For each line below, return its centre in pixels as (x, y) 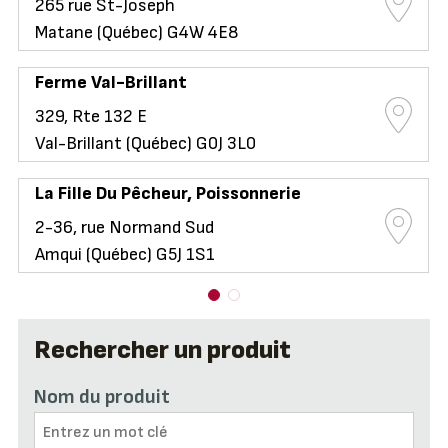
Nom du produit (101, 397)
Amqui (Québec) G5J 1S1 (124, 255)
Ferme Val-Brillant (110, 83)
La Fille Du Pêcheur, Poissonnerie (167, 194)
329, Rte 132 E (90, 117)
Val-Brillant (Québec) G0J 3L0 (145, 144)
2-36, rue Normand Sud (124, 228)
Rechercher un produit (162, 351)
